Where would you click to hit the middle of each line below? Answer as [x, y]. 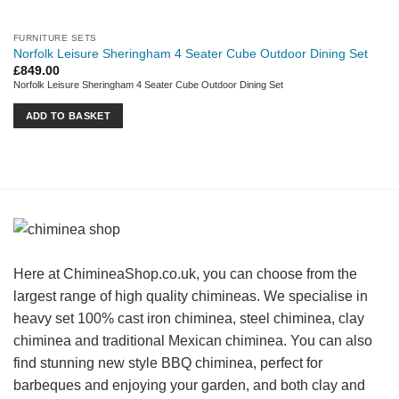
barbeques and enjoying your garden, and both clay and [189, 385]
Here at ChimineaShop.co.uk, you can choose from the [185, 273]
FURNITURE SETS [55, 38]
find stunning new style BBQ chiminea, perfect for [168, 362]
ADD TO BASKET [68, 115]
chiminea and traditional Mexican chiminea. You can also [193, 340]
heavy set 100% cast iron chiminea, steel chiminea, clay [189, 318]
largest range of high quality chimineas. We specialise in [191, 296]
